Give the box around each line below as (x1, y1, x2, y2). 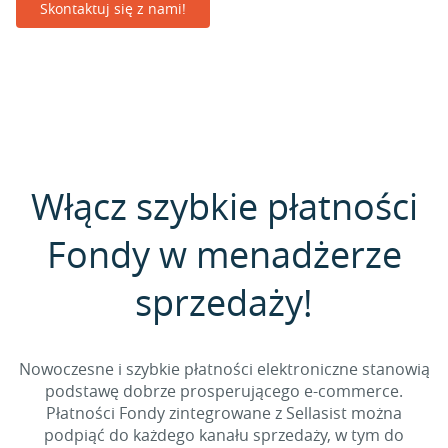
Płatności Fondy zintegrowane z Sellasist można (46, 402, 402, 424)
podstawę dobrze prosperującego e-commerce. (45, 380, 403, 402)
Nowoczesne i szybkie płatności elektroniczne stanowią (18, 358, 430, 380)
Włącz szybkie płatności (30, 182, 418, 230)
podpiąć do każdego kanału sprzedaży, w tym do (44, 424, 404, 446)
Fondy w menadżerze (46, 230, 402, 278)
